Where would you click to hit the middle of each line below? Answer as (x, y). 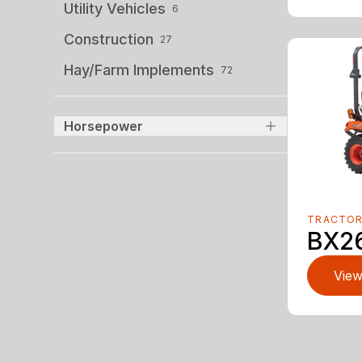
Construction (109, 39)
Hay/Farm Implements (139, 69)
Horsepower (104, 126)
